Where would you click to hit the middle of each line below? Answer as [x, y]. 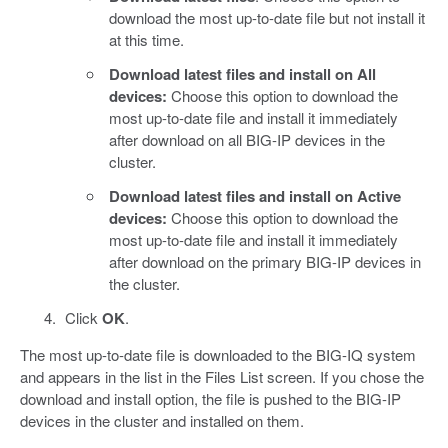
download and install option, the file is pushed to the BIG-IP [210, 398]
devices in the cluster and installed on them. [162, 420]
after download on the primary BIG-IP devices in [265, 261]
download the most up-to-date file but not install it [267, 17]
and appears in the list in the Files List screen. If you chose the [222, 376]
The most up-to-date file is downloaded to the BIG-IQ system [218, 354]
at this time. [146, 39]
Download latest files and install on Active [255, 195]
